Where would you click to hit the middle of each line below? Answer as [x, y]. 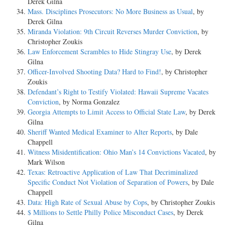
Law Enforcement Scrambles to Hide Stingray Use [99, 51]
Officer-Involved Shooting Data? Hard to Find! [94, 71]
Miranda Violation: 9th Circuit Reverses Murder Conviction [113, 31]
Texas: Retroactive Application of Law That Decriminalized [113, 172]
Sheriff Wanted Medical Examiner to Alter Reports [100, 132]
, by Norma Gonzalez [89, 101]
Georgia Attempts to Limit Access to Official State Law [106, 111]
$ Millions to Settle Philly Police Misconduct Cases [100, 212]
